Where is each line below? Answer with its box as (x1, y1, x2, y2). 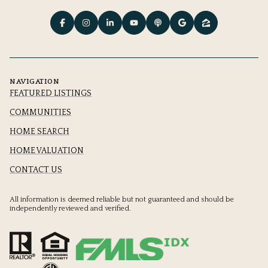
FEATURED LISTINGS (10, 89, 92, 99)
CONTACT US (10, 165, 62, 175)
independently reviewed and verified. (10, 205, 131, 213)
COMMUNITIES (10, 108, 71, 118)
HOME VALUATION (10, 146, 84, 156)
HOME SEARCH (10, 127, 69, 137)
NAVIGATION (10, 78, 59, 86)
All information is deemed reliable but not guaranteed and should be (10, 196, 234, 204)
